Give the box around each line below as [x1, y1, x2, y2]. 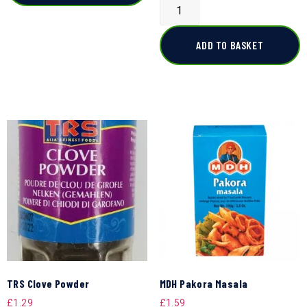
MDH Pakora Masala [159, 276, 248, 290]
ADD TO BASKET [196, 38, 264, 52]
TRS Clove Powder [7, 276, 90, 290]
